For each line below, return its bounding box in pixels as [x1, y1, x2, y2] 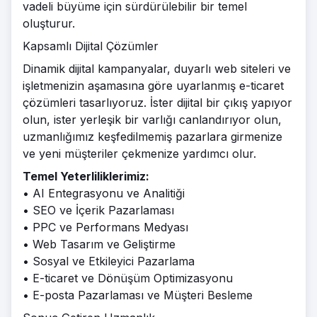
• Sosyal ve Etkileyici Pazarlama [23, 254, 195, 268]
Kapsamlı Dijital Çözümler [23, 39, 158, 53]
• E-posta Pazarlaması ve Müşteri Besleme [23, 288, 253, 302]
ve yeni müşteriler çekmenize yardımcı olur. [23, 146, 256, 161]
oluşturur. [23, 16, 75, 30]
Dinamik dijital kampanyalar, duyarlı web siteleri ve [23, 62, 291, 76]
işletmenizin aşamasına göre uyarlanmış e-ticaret [23, 79, 284, 93]
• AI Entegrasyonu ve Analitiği [23, 186, 185, 200]
